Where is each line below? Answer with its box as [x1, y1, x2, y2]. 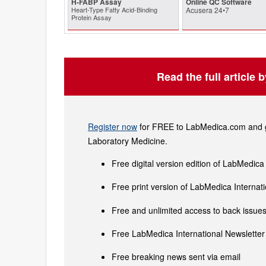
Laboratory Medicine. [88, 135, 167, 147]
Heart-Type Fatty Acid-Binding [71, 5, 157, 14]
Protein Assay [71, 12, 112, 22]
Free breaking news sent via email [112, 251, 240, 262]
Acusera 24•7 [185, 5, 229, 15]
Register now [88, 121, 137, 132]
